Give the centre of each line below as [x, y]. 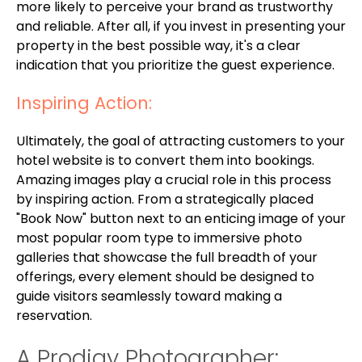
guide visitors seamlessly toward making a [149, 296]
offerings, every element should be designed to [165, 276]
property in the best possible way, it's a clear [158, 45]
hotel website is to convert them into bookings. [165, 160]
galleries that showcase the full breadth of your [167, 257]
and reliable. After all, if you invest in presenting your [181, 26]
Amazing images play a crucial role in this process [174, 179]
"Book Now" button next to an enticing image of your [181, 218]
